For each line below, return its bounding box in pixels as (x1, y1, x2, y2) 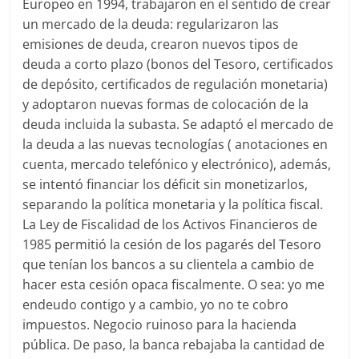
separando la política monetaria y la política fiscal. (22, 196, 324, 213)
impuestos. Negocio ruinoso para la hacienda (22, 316, 297, 333)
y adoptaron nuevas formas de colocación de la (22, 95, 309, 113)
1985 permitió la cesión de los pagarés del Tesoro (22, 236, 322, 253)
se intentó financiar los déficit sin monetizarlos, (22, 175, 309, 193)
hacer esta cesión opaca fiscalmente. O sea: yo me (22, 276, 325, 293)
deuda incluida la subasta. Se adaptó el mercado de (22, 115, 334, 133)
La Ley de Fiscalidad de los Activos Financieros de (22, 216, 318, 233)
